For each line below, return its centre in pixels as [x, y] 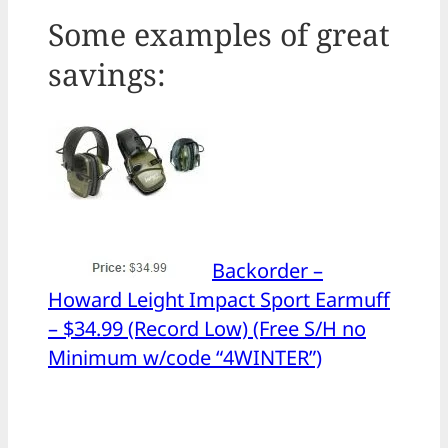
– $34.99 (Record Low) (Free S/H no [207, 329]
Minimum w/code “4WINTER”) [185, 358]
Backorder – [267, 271]
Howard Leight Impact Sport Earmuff [219, 300]
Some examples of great [219, 35]
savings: [107, 75]
